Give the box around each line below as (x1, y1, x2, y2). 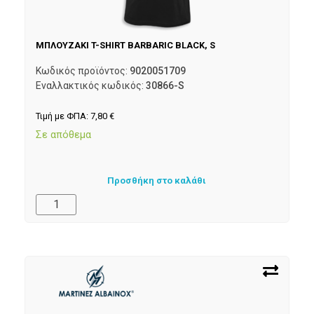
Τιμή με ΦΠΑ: (36, 110, 90, 121)
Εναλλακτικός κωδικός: (36, 79, 146, 91)
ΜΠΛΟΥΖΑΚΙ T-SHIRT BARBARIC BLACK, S (36, 40, 215, 51)
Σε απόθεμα (36, 128, 91, 141)
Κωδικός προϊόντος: (36, 64, 130, 76)
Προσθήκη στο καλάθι (107, 175, 207, 186)
